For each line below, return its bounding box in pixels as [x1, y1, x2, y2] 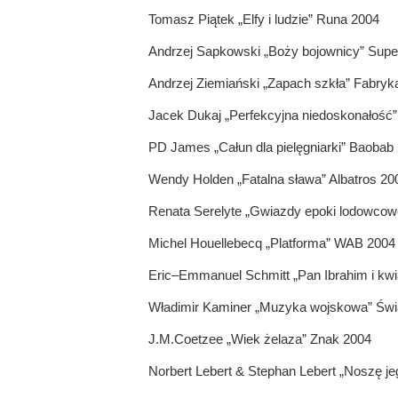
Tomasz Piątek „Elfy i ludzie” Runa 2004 [147, 12, 379, 28]
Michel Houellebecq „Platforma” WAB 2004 [147, 235, 395, 251]
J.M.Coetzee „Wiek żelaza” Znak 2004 [147, 331, 371, 347]
